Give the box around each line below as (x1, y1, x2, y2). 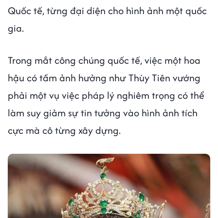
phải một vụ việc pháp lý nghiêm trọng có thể (8, 88, 204, 102)
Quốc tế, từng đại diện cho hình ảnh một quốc (8, 3, 207, 18)
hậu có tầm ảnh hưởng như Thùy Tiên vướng (8, 70, 200, 85)
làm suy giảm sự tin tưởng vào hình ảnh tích (8, 105, 198, 120)
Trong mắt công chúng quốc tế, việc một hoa (8, 53, 200, 67)
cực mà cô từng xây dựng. (8, 123, 123, 137)
